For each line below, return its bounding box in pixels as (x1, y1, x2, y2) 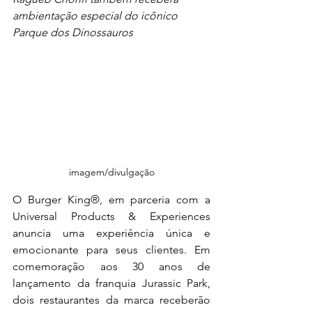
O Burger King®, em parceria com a (13, 192, 210, 206)
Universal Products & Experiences (13, 209, 210, 223)
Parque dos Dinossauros (13, 26, 133, 39)
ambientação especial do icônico (13, 9, 180, 22)
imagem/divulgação (68, 165, 155, 178)
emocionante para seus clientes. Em (13, 242, 210, 256)
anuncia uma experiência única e (13, 226, 210, 240)
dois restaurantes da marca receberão (13, 292, 210, 306)
